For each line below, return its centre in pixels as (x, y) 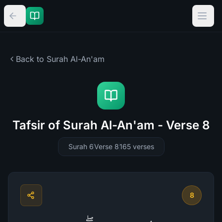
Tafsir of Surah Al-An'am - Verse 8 (111, 125)
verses (143, 146)
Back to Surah (42, 59)
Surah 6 (81, 146)
